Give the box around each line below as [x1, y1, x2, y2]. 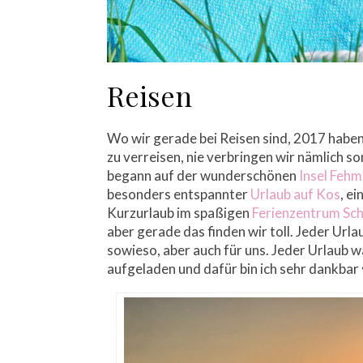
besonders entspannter [107, 186, 250, 203]
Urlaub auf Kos [250, 186, 340, 203]
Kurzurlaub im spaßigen [107, 204, 252, 222]
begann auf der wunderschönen [107, 167, 299, 185]
